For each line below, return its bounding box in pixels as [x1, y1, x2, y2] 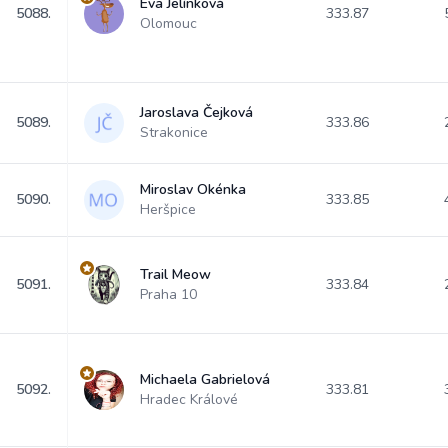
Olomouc [140, 14, 197, 33]
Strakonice [140, 123, 208, 142]
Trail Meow [140, 265, 211, 284]
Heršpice [140, 200, 196, 219]
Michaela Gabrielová [140, 370, 270, 389]
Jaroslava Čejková [140, 103, 253, 122]
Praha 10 [140, 285, 197, 304]
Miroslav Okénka [140, 180, 246, 199]
